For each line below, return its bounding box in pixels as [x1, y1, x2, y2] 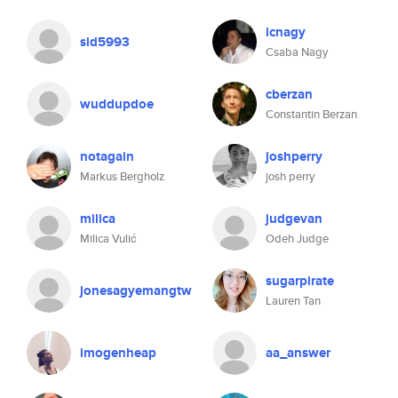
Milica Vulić [80, 230, 137, 247]
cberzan [266, 84, 313, 104]
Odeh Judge [266, 230, 329, 247]
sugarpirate [266, 271, 334, 291]
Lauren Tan [266, 292, 321, 309]
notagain [80, 147, 134, 166]
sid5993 [80, 32, 130, 52]
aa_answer [266, 343, 330, 362]
